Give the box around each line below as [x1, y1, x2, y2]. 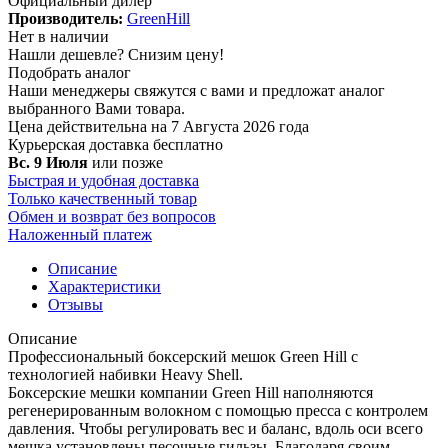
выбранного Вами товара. [8, 99, 185, 117]
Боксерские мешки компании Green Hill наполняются [8, 383, 373, 401]
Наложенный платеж [8, 225, 152, 243]
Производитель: [8, 9, 123, 27]
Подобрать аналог [8, 63, 131, 81]
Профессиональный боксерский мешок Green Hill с [8, 347, 358, 365]
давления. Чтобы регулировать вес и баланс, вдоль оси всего [8, 419, 423, 437]
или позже [92, 153, 163, 171]
